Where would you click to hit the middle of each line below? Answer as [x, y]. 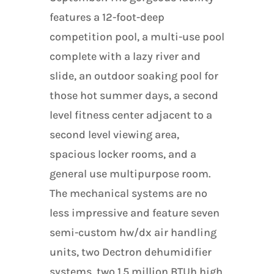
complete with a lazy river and [125, 56]
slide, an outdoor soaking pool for [134, 76]
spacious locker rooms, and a [123, 154]
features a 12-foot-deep [107, 17]
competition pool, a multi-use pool [137, 37]
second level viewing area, [114, 135]
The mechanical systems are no [128, 193]
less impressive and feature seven [134, 213]
